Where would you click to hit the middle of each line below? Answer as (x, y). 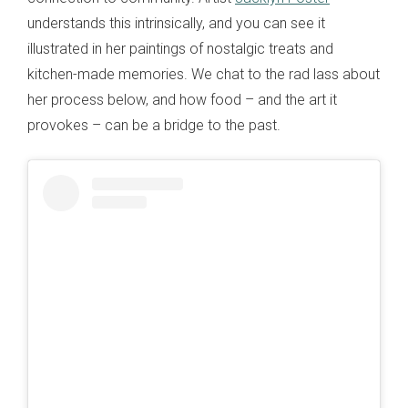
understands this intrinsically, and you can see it (176, 23)
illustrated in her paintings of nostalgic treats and (180, 48)
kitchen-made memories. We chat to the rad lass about (204, 74)
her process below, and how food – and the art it (182, 99)
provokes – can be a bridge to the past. (154, 125)
